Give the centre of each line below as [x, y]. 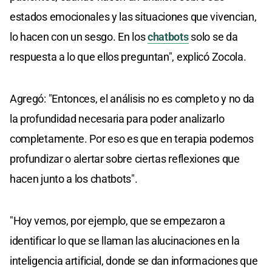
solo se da [213, 36]
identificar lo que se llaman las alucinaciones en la [125, 240]
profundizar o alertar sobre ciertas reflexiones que [125, 158]
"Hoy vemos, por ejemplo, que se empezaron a [118, 220]
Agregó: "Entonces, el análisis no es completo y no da [132, 98]
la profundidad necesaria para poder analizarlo [117, 118]
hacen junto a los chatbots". [74, 178]
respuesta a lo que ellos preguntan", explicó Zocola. [128, 56]
